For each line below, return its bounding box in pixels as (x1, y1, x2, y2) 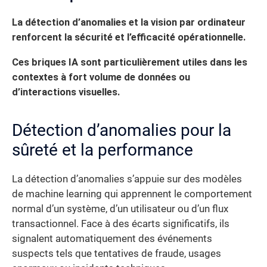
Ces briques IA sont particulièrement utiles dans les (12, 56, 247, 68)
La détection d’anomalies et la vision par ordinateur (12, 17, 246, 29)
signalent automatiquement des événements (12, 232, 212, 244)
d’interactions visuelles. (12, 86, 120, 98)
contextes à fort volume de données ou (12, 71, 190, 83)
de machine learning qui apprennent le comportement (12, 188, 252, 200)
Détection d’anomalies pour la (12, 120, 231, 140)
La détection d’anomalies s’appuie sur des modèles (12, 173, 242, 185)
